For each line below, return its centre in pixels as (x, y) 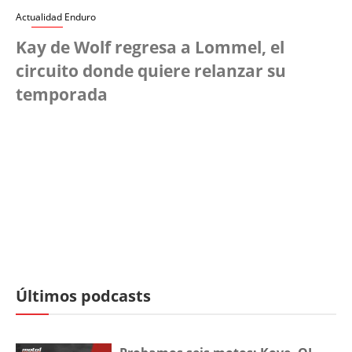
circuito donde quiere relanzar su (151, 71)
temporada (62, 95)
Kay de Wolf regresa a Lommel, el (150, 48)
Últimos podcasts (83, 296)
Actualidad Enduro (56, 17)
